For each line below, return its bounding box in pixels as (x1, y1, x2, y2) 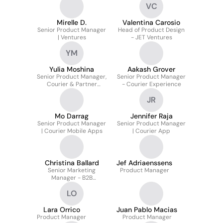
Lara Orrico (43, 205, 80, 214)
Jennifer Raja (130, 111, 173, 120)
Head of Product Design (118, 26, 185, 34)
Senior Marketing (48, 166, 96, 174)
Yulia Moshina (49, 65, 94, 74)
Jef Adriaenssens (116, 158, 172, 167)
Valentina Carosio (122, 18, 180, 27)
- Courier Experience (121, 80, 181, 88)
